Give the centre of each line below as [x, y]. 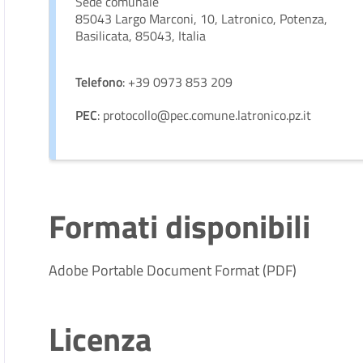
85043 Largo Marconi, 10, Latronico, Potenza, [202, 19]
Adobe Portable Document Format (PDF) [173, 270]
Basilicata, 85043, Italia [141, 36]
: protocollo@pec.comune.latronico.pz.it [205, 115]
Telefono [99, 82]
